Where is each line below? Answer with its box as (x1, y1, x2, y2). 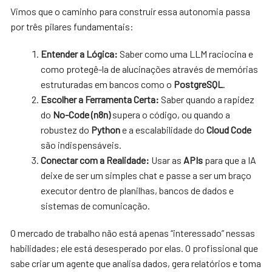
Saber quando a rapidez (159, 93, 255, 105)
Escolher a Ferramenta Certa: (41, 93, 160, 105)
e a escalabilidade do (120, 123, 207, 135)
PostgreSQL (174, 78, 223, 90)
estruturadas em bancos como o (41, 78, 174, 90)
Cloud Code (206, 123, 252, 135)
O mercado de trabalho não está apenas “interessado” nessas (10, 226, 256, 239)
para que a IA (203, 154, 257, 166)
